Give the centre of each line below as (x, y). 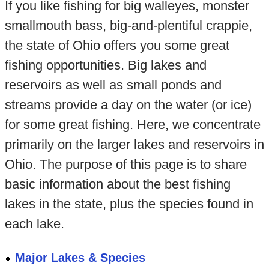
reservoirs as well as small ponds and (113, 85)
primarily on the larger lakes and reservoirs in (134, 145)
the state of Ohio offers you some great (117, 46)
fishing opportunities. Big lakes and (105, 65)
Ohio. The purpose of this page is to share (125, 165)
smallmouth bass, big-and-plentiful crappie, (128, 26)
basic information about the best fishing (117, 184)
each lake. (34, 224)
